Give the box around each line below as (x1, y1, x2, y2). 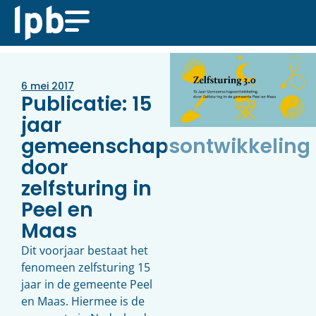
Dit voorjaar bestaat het (21, 243, 148, 258)
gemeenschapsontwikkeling (21, 133, 310, 160)
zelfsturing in (21, 175, 152, 202)
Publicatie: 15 (21, 90, 152, 118)
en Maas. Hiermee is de (21, 293, 145, 309)
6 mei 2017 (21, 79, 74, 93)
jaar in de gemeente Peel (21, 276, 152, 292)
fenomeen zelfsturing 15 (21, 260, 150, 275)
